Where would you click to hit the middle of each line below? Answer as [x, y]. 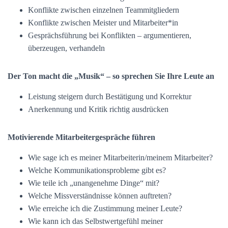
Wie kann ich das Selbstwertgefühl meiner [95, 221]
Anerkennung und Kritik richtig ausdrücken [98, 109]
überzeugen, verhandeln [66, 48]
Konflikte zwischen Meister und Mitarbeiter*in [103, 23]
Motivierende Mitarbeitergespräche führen [81, 137]
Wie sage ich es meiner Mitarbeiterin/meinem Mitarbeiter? [120, 158]
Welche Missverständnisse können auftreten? [100, 196]
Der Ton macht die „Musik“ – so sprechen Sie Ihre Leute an [111, 76]
